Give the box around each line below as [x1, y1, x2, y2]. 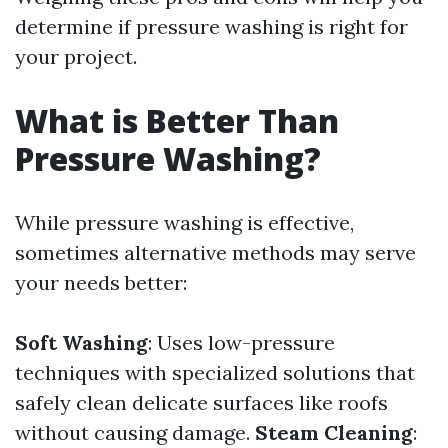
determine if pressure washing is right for [15, 14, 408, 39]
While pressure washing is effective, [15, 210, 354, 235]
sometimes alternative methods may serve [15, 240, 416, 265]
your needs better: [15, 270, 187, 295]
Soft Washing [15, 330, 148, 355]
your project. [15, 44, 137, 69]
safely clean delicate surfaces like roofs [15, 390, 388, 415]
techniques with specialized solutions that [15, 360, 415, 385]
